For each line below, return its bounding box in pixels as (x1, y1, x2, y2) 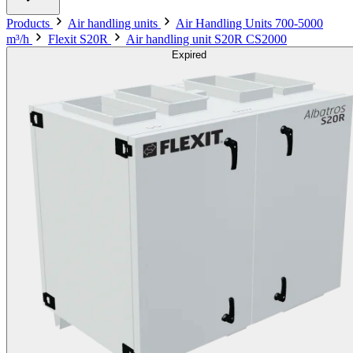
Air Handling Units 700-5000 (176, 16, 323, 30)
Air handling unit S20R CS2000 (126, 32, 287, 46)
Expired (171, 48, 206, 61)
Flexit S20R (48, 32, 111, 46)
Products (6, 16, 53, 30)
